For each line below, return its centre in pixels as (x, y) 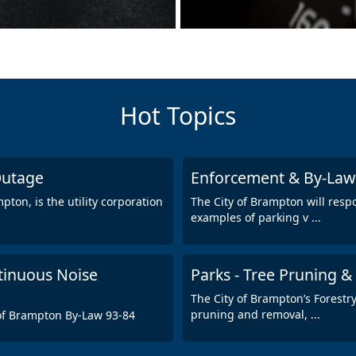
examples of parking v (251, 217)
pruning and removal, (251, 314)
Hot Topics (178, 115)
